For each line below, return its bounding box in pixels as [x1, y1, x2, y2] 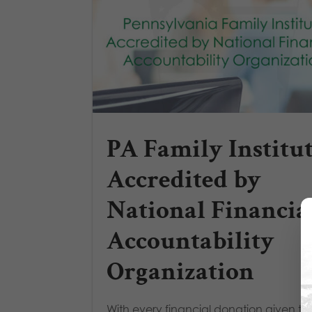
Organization [107, 255, 254, 289]
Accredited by [107, 163, 261, 197]
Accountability [107, 224, 274, 258]
